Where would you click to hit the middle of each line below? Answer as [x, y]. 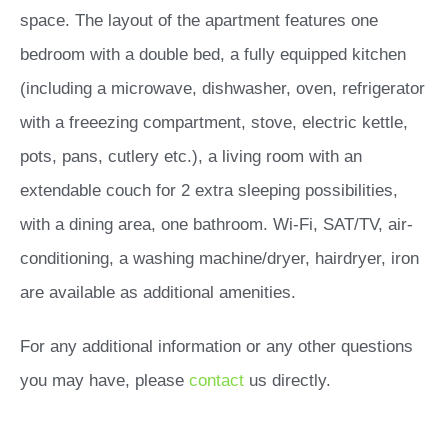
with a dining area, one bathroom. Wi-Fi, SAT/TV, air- [216, 225]
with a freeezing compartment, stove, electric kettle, [214, 123]
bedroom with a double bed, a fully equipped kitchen [213, 55]
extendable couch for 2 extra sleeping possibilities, [209, 191]
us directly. [287, 381]
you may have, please [104, 381]
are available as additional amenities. [158, 293]
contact [216, 381]
